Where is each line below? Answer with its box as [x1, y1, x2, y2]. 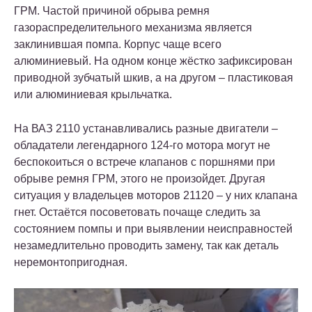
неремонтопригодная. [14, 256, 127, 268]
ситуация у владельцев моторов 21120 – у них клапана [14, 189, 297, 201]
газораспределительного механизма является [14, 21, 252, 33]
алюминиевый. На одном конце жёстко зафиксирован [14, 54, 292, 67]
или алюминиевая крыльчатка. [14, 88, 172, 100]
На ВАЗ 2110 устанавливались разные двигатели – [14, 122, 278, 134]
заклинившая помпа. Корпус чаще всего [14, 38, 221, 50]
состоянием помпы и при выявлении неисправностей [14, 222, 292, 235]
